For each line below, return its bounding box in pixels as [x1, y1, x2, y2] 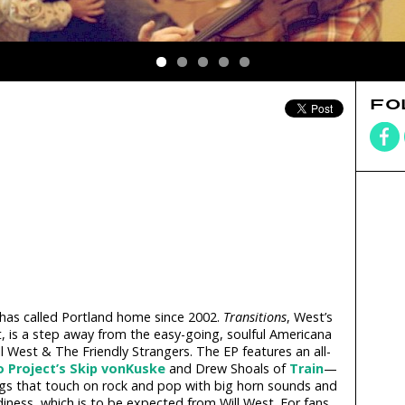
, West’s [286, 308, 333, 326]
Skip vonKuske [69, 360, 165, 378]
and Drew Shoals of [165, 360, 289, 378]
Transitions [222, 308, 287, 326]
